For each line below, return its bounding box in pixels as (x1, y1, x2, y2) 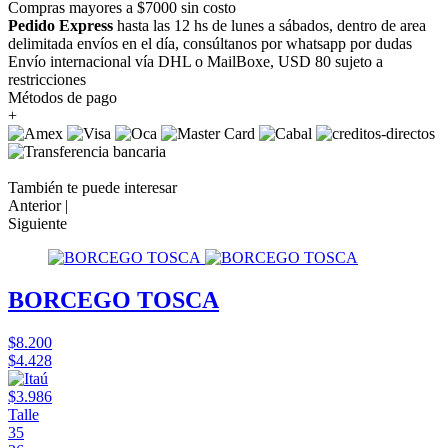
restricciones (8, 70, 86, 88)
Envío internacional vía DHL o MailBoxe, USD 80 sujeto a (8, 52, 383, 70)
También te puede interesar (8, 178, 177, 196)
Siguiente (8, 214, 67, 232)
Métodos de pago (8, 88, 117, 106)
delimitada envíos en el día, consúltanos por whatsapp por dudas (8, 34, 412, 52)
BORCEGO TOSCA (8, 286, 219, 313)
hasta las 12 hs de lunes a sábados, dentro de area (113, 16, 426, 34)
